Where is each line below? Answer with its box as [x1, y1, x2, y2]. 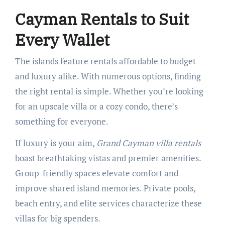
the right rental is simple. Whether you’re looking [15, 85, 203, 97]
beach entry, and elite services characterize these [15, 197, 202, 209]
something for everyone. [15, 115, 108, 127]
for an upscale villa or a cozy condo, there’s [15, 100, 178, 112]
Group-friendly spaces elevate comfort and [15, 167, 178, 179]
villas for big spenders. [15, 212, 100, 224]
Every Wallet [15, 29, 109, 51]
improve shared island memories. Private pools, [15, 182, 195, 194]
